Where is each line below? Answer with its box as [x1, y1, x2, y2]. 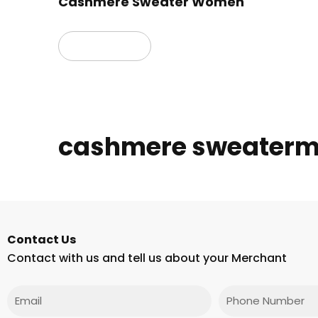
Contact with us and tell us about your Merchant [7, 249, 287, 266]
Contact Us [7, 231, 76, 248]
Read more [73, 37, 136, 54]
